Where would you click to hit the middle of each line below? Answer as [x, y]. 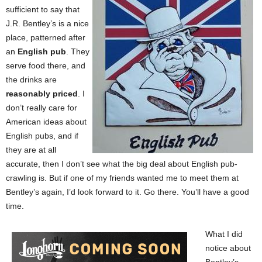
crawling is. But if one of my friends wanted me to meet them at [122, 178]
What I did [224, 234]
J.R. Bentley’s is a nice [47, 23]
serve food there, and [46, 65]
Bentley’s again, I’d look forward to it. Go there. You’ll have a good [127, 192]
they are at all [31, 150]
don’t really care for [42, 108]
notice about [228, 248]
